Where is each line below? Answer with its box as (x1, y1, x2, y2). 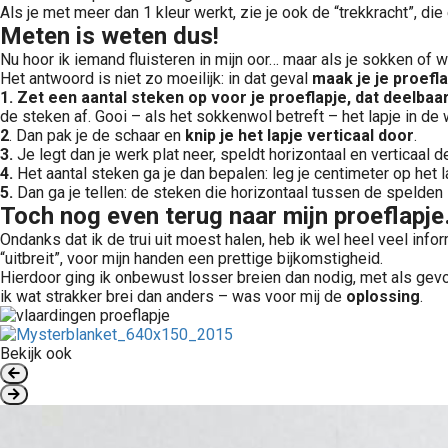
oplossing (346, 287, 420, 306)
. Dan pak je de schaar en (9, 126, 185, 145)
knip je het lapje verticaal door (185, 126, 414, 145)
